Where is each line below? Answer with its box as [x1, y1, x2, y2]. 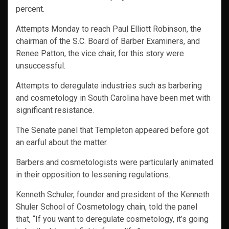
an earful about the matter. [16, 138, 108, 148]
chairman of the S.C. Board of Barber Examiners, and [16, 36, 200, 47]
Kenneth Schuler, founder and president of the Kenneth [16, 190, 210, 200]
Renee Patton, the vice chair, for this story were [16, 49, 184, 59]
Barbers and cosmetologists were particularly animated [16, 157, 213, 168]
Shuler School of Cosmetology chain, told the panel [16, 202, 197, 212]
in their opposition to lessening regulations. [16, 170, 170, 180]
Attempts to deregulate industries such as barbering [16, 81, 202, 91]
